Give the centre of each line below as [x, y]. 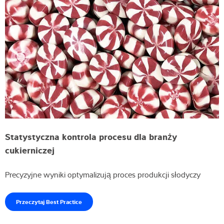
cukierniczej [30, 150]
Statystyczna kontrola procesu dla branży [91, 136]
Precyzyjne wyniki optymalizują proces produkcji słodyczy [104, 175]
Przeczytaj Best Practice [49, 202]
